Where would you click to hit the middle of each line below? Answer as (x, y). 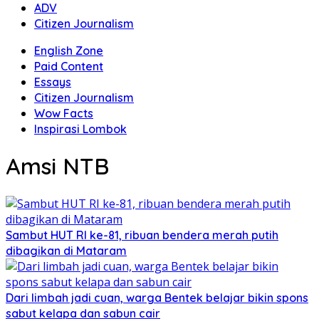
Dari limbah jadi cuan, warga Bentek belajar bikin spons (157, 297)
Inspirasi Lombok (80, 129)
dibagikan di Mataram (66, 250)
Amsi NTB (57, 166)
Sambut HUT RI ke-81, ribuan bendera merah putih (142, 235)
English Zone (69, 51)
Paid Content (69, 66)
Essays (53, 82)
